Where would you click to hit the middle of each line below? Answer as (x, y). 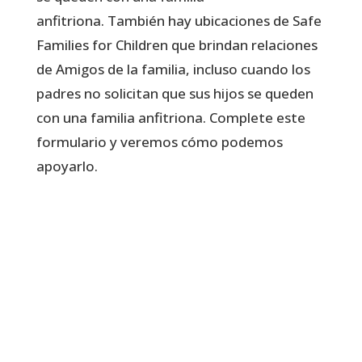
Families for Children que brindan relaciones (177, 44)
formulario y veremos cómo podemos (159, 141)
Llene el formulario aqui (149, 222)
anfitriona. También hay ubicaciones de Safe (179, 20)
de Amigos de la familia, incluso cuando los (173, 69)
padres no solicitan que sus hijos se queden (175, 93)
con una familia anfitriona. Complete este (170, 117)
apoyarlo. (67, 166)
